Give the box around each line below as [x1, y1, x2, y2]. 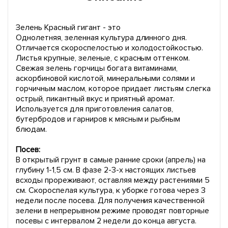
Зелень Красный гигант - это [16, 22, 121, 33]
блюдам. [16, 124, 47, 134]
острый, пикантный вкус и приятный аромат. [16, 94, 175, 104]
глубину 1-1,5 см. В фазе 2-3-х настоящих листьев [16, 165, 196, 175]
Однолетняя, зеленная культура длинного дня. [16, 33, 187, 43]
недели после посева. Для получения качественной [16, 195, 205, 206]
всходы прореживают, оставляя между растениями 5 [16, 175, 210, 185]
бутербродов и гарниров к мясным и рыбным [16, 114, 181, 124]
